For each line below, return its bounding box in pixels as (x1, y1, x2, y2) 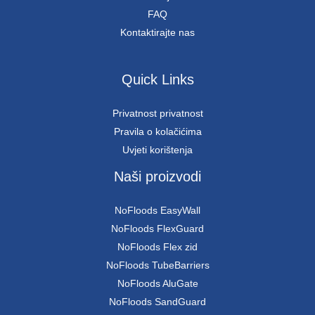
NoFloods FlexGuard (111, 223, 204, 235)
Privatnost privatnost (112, 108, 203, 120)
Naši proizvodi (114, 169, 201, 185)
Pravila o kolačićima (113, 126, 202, 138)
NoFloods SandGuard (109, 296, 206, 308)
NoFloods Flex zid (117, 241, 198, 253)
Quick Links (121, 72, 194, 88)
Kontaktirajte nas (120, 27, 195, 39)
